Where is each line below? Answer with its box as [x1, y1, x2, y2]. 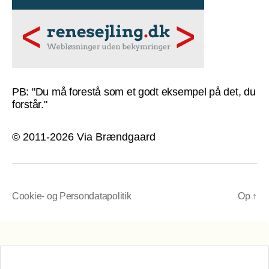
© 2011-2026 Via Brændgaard [12, 130, 156, 143]
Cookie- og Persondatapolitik [12, 190, 131, 201]
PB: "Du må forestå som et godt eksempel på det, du [12, 85, 256, 98]
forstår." [12, 98, 47, 110]
